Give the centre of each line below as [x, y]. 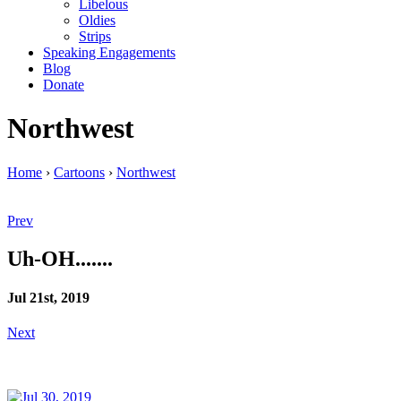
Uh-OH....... [60, 258]
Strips [95, 36]
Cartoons [79, 172]
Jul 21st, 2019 [48, 298]
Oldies [97, 20]
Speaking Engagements [109, 52]
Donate [64, 85]
